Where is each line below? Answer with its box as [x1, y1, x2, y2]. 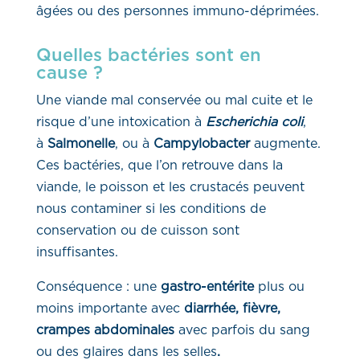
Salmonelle [47, 137, 115, 151]
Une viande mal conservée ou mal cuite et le [35, 94, 313, 108]
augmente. [253, 137, 321, 151]
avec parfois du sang [178, 324, 310, 337]
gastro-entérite [160, 280, 254, 294]
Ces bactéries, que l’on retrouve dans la [35, 159, 283, 173]
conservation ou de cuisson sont [35, 224, 239, 238]
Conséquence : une [35, 280, 157, 294]
